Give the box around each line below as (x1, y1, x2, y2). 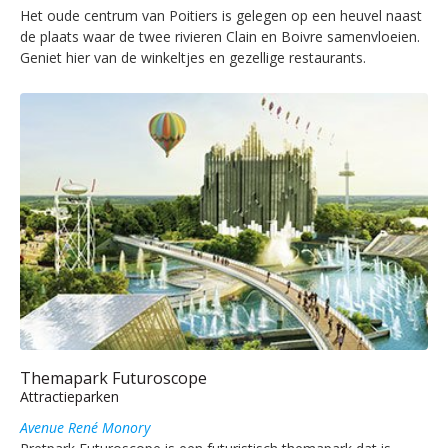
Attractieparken (20, 386, 119, 406)
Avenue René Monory (20, 417, 150, 437)
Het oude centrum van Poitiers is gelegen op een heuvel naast (20, 6, 422, 26)
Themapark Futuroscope (20, 366, 207, 389)
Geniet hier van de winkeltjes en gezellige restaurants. (20, 48, 366, 68)
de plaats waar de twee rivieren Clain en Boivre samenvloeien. (20, 27, 420, 47)
